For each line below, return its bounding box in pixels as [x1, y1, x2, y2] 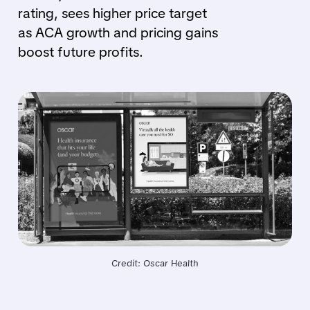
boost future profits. [17, 43, 143, 61]
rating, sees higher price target [17, 4, 207, 22]
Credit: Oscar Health [111, 257, 199, 270]
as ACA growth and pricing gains [17, 24, 218, 42]
